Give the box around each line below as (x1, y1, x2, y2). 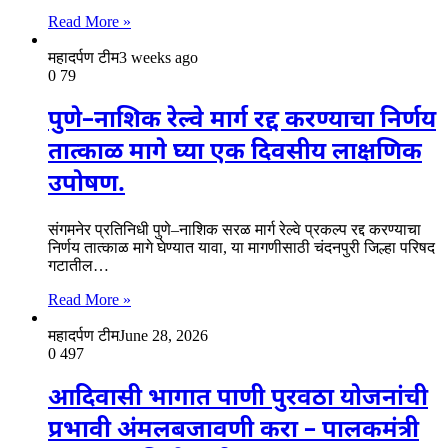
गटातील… (48, 256, 109, 274)
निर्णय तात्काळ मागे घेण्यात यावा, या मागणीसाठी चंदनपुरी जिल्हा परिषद (48, 238, 435, 256)
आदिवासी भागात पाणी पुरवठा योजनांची (48, 382, 428, 415)
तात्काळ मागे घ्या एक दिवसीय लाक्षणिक (48, 137, 422, 170)
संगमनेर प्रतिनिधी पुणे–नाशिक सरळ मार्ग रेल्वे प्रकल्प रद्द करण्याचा (48, 220, 421, 238)
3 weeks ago (119, 49, 198, 67)
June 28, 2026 (119, 326, 208, 344)
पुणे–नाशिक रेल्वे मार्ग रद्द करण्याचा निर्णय (48, 105, 436, 138)
